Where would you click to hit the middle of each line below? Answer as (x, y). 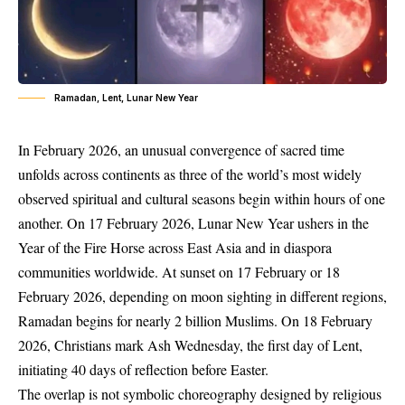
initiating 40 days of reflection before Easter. (143, 370)
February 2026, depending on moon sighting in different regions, (202, 297)
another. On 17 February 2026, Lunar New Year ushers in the (193, 223)
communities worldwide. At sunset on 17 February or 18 (179, 272)
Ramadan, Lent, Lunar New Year (126, 98)
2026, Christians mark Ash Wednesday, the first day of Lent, (190, 345)
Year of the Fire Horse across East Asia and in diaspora (175, 248)
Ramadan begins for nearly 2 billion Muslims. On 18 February (195, 321)
